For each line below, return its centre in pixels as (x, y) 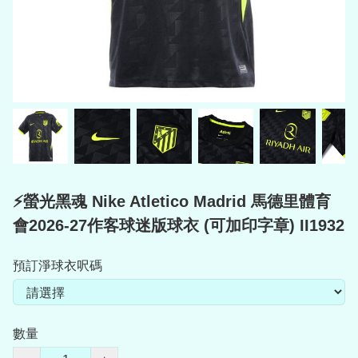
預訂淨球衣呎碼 (58, 266)
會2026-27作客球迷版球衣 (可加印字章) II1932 (179, 226)
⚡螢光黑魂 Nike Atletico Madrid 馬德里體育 (172, 202)
